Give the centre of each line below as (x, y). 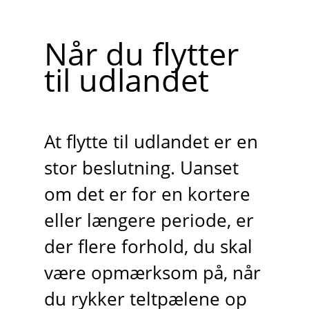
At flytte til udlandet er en (151, 141)
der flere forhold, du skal (148, 246)
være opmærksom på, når (152, 272)
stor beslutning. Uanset (141, 168)
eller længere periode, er (149, 220)
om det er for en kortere (147, 194)
